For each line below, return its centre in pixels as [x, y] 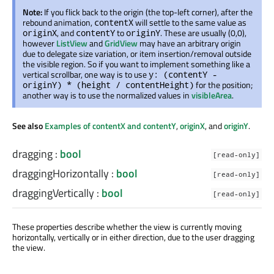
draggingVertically [53, 193]
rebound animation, [58, 23]
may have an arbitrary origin [189, 43]
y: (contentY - [183, 75]
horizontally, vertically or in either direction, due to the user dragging [133, 237]
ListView [72, 43]
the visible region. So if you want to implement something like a [136, 64]
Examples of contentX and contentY [110, 126]
